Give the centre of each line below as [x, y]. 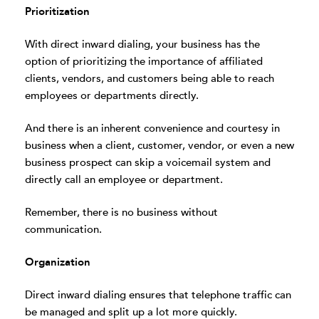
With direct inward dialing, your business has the [142, 44]
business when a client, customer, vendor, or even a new [159, 145]
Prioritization [57, 11]
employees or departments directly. [112, 95]
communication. [63, 229]
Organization [58, 262]
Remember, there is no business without [121, 212]
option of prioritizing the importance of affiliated [144, 61]
